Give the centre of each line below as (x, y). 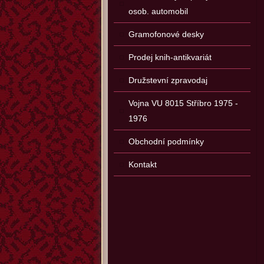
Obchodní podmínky (166, 141)
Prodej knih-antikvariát (170, 57)
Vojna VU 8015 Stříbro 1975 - (183, 103)
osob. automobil (158, 11)
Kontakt (143, 164)
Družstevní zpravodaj (168, 80)
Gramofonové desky (166, 34)
